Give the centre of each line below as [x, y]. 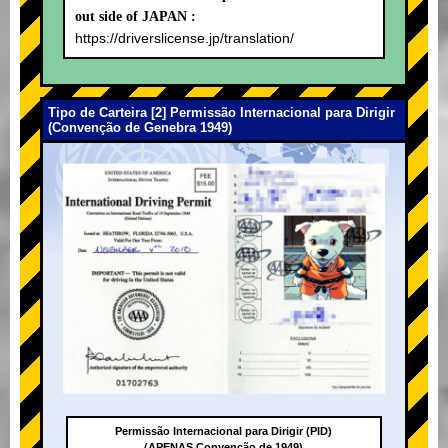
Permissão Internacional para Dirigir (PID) [224, 431]
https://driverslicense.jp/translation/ [184, 38]
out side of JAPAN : [135, 17]
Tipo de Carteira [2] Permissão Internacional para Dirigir [221, 113]
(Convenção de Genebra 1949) [140, 128]
